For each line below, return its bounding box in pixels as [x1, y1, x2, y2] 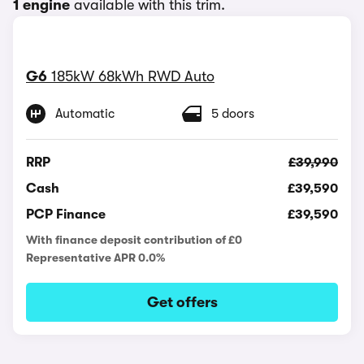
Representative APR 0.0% [26, 250, 165, 264]
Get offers [146, 293, 218, 310]
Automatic [55, 106, 115, 121]
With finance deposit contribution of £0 [26, 232, 242, 246]
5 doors [211, 106, 254, 121]
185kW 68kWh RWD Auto [51, 67, 214, 84]
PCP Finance [26, 206, 106, 222]
